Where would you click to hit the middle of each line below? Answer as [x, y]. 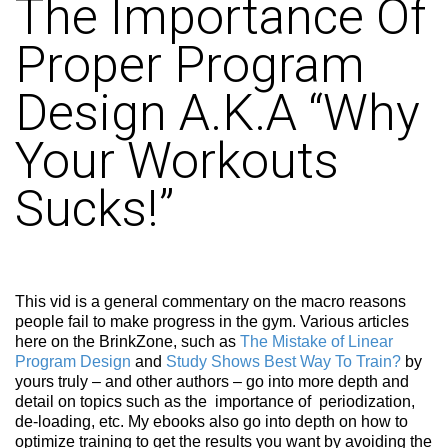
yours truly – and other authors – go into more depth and [212, 381]
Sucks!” [94, 209]
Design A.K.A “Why [217, 113]
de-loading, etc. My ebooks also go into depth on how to [211, 421]
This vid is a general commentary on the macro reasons [210, 301]
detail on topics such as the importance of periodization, [215, 401]
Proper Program [190, 65]
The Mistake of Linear [316, 341]
